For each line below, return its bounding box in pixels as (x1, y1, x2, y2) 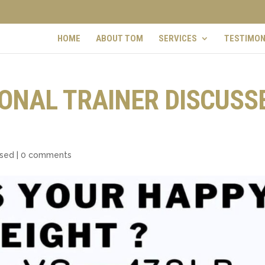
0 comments (21, 150, 72, 160)
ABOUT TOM (96, 33, 143, 44)
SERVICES (159, 33, 197, 44)
